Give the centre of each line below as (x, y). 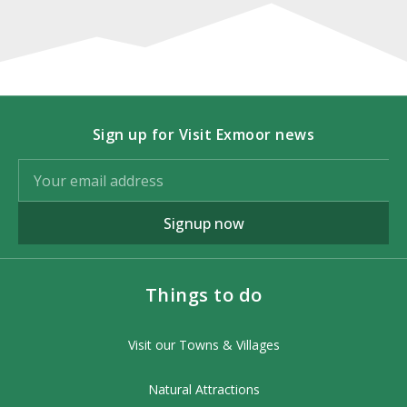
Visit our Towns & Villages (203, 345)
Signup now (203, 223)
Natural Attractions (203, 389)
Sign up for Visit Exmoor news (203, 134)
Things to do (203, 295)
